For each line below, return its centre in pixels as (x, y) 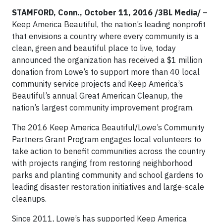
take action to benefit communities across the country (109, 151)
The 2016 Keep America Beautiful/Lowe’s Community (108, 127)
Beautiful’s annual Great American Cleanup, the (97, 96)
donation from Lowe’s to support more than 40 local (106, 72)
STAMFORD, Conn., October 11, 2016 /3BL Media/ (106, 12)
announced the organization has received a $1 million (107, 60)
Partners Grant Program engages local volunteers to (107, 139)
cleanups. (29, 199)
